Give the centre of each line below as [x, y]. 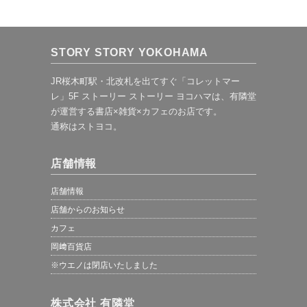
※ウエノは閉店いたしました [104, 265]
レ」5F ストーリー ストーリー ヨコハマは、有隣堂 [153, 96]
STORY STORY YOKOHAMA [130, 52]
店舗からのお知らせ [88, 210]
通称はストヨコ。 [86, 126]
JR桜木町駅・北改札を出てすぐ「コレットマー [145, 81]
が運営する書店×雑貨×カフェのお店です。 [136, 111]
